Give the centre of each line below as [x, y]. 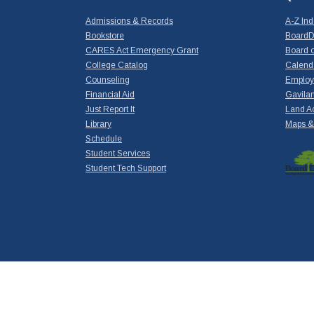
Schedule [104, 139]
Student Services [118, 154]
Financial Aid [110, 95]
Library [98, 124]
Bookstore [105, 36]
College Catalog [117, 66]
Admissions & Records [129, 21]
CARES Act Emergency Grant [142, 51]
